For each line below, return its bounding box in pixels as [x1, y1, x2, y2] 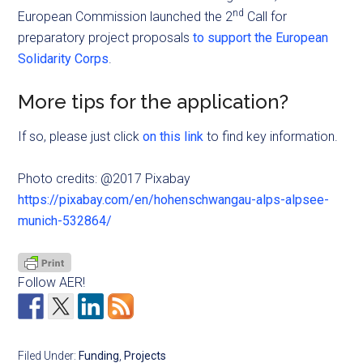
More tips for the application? [18, 90, 289, 113]
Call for [244, 9, 288, 24]
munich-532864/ [18, 213, 113, 228]
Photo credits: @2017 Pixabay [18, 171, 191, 186]
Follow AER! [18, 275, 86, 291]
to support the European [193, 30, 329, 45]
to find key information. [203, 129, 339, 144]
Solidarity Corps [18, 51, 109, 66]
